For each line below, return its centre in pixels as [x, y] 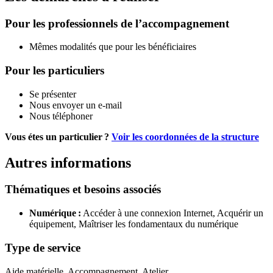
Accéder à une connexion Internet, [150, 213]
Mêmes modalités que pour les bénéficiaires [113, 47]
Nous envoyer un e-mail [76, 105]
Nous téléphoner [61, 116]
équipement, [54, 224]
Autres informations [68, 162]
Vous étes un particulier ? [58, 136]
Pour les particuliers [55, 70]
